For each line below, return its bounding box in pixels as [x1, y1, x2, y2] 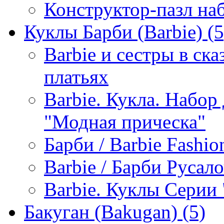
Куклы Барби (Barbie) [24, 21, 202, 42]
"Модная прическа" [44, 111, 205, 132]
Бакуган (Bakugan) [24, 201, 177, 222]
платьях [44, 66, 108, 87]
